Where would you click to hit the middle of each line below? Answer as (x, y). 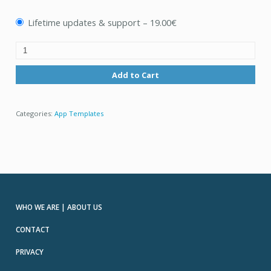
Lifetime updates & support (84, 22)
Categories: (35, 113)
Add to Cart (135, 75)
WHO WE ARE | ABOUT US (59, 207)
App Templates (79, 113)
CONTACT (32, 230)
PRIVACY (29, 252)
